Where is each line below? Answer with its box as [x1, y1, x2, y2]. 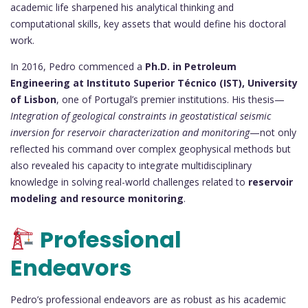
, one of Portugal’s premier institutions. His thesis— [56, 93, 285, 107]
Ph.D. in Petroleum [145, 60, 236, 74]
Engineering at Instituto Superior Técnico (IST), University [10, 76, 298, 90]
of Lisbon [10, 93, 56, 107]
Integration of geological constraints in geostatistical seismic [10, 109, 271, 123]
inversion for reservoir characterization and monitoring [10, 126, 250, 140]
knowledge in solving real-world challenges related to [10, 175, 248, 189]
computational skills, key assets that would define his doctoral [10, 17, 286, 31]
